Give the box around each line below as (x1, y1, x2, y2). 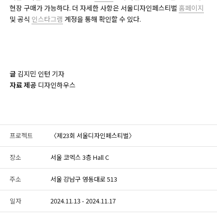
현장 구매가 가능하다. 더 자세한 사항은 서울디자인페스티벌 (10, 3, 179, 13)
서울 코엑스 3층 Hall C (50, 153, 109, 162)
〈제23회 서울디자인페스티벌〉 (50, 131, 135, 140)
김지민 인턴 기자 (16, 69, 66, 79)
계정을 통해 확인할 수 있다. (63, 14, 142, 24)
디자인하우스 (36, 80, 77, 90)
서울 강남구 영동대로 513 (50, 174, 117, 184)
